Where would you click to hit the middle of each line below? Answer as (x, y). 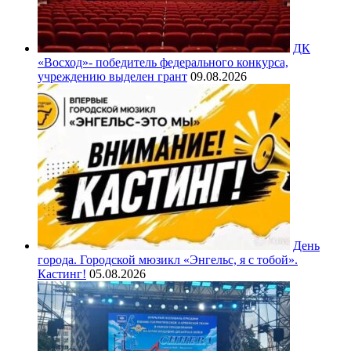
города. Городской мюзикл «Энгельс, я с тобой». (168, 260)
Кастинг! (62, 274)
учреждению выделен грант (112, 77)
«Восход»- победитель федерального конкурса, (163, 63)
